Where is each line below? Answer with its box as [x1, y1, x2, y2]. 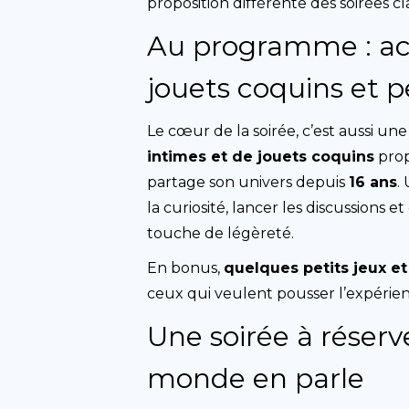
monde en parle [147, 362, 365, 395]
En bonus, [147, 259, 225, 277]
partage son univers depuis [147, 173, 350, 191]
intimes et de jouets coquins [147, 148, 375, 165]
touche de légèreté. [147, 225, 295, 242]
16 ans [349, 173, 398, 191]
